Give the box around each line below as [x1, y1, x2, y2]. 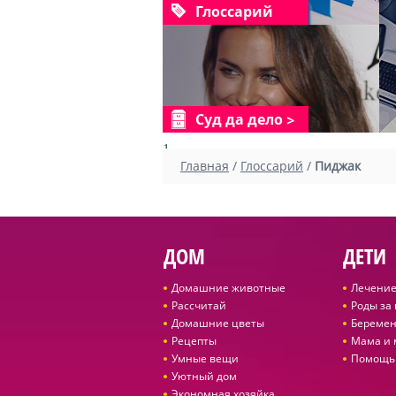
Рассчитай [171, 298, 226, 313]
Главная [180, 157, 229, 174]
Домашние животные [171, 280, 286, 295]
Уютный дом [171, 369, 237, 384]
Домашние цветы [171, 316, 264, 331]
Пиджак [315, 157, 361, 174]
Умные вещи [171, 351, 239, 366]
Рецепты [171, 333, 217, 348]
